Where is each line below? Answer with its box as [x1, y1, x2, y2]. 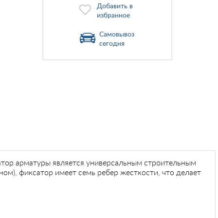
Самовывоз [99, 31, 135, 38]
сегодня [99, 40, 125, 47]
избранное [97, 12, 130, 19]
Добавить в [97, 3, 133, 10]
